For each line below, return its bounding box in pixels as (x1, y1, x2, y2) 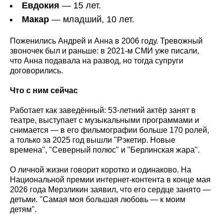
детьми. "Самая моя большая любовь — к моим (10, 195, 185, 204)
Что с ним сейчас (10, 86, 78, 95)
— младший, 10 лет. (49, 14, 134, 25)
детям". (10, 205, 37, 214)
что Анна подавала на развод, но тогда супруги (10, 56, 183, 65)
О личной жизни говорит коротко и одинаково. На (10, 166, 191, 174)
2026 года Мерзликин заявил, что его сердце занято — (10, 185, 211, 194)
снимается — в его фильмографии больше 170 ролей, (10, 126, 209, 135)
